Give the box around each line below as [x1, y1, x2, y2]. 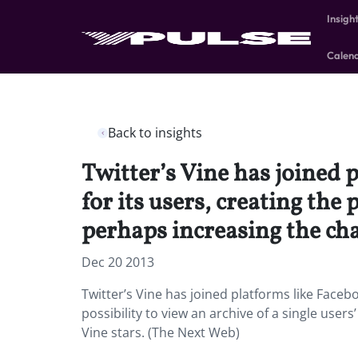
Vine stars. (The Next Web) [82, 324, 240, 341]
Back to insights [108, 124, 202, 141]
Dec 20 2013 [82, 253, 154, 271]
